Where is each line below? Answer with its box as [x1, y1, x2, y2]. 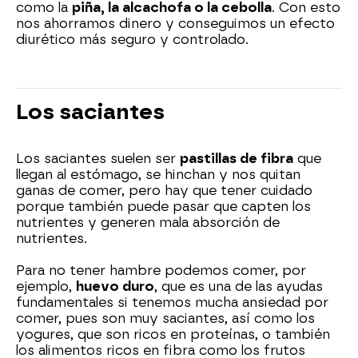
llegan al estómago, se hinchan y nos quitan [16, 167, 300, 183]
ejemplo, [16, 279, 76, 295]
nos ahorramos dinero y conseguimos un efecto [16, 16, 335, 32]
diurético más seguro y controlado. [16, 32, 249, 48]
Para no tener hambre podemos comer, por [16, 263, 306, 279]
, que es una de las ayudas [154, 279, 323, 295]
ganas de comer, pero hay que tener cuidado [16, 183, 312, 199]
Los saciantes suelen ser [16, 151, 180, 167]
